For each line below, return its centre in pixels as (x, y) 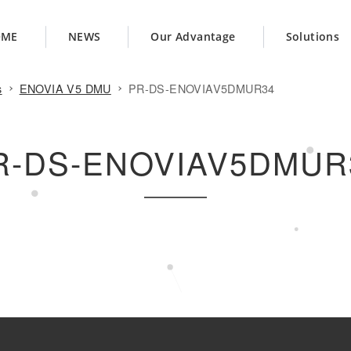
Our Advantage (193, 36)
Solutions (313, 36)
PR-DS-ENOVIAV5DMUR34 (201, 88)
